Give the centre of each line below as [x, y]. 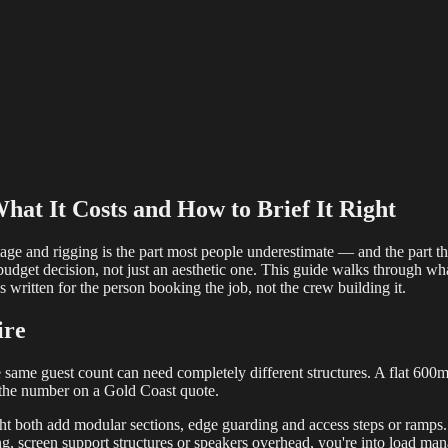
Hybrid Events [338, 143]
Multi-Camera [102, 143]
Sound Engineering [219, 143]
